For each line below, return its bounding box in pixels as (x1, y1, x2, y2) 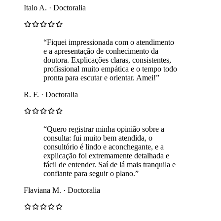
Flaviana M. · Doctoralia (24, 185, 100, 194)
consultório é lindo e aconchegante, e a (43, 142, 164, 151)
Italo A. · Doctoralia (24, 3, 86, 12)
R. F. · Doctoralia (24, 90, 78, 99)
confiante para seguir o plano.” (43, 169, 139, 178)
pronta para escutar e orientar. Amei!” (43, 73, 159, 82)
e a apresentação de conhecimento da (43, 46, 158, 55)
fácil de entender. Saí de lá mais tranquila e (43, 160, 176, 169)
